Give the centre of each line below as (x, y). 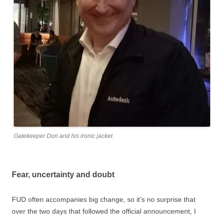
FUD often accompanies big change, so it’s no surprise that (104, 199)
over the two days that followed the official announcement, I (104, 211)
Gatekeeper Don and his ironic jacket (63, 136)
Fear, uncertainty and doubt (63, 175)
